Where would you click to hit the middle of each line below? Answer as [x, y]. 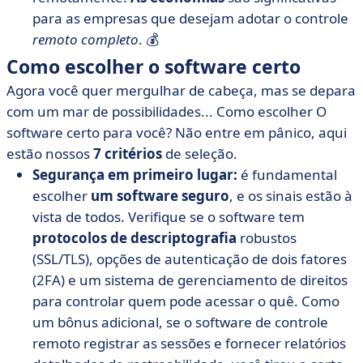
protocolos [70, 238]
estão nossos [50, 154]
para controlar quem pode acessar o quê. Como [186, 301]
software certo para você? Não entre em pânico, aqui [177, 132]
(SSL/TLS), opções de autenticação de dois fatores [190, 259]
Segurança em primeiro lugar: [135, 175]
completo [110, 39]
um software [135, 196]
